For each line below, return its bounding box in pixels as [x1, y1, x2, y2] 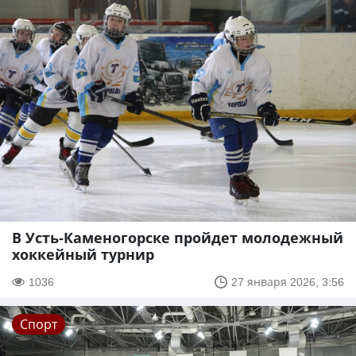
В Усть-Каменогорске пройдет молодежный [12, 228, 343, 248]
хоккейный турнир [12, 245, 154, 265]
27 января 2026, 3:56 [231, 274, 344, 290]
